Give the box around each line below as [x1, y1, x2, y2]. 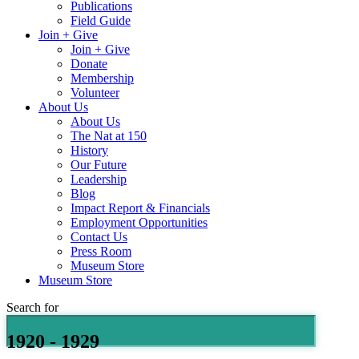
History [71, 143, 108, 158]
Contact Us [71, 230, 127, 244]
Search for [6, 301, 58, 315]
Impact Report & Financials [71, 201, 210, 216]
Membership [71, 71, 134, 86]
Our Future [71, 158, 127, 172]
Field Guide [71, 14, 131, 28]
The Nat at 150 [71, 129, 147, 143]
